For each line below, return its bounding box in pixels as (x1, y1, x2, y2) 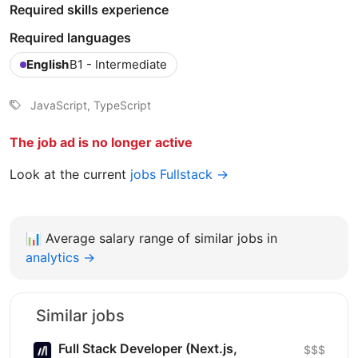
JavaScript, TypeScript (30, 97, 151, 112)
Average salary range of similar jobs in (46, 229, 277, 246)
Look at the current (10, 165, 130, 182)
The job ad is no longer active (10, 133, 193, 150)
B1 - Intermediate (70, 56, 167, 72)
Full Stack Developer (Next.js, (58, 340, 237, 356)
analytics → (26, 249, 95, 265)
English (26, 56, 69, 72)
